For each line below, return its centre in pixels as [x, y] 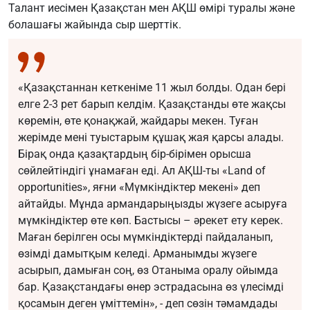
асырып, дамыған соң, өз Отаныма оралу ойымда [148, 271]
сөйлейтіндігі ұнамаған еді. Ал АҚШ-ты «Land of [142, 171]
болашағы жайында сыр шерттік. [95, 25]
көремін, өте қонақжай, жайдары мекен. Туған [138, 121]
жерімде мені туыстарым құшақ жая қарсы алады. [151, 138]
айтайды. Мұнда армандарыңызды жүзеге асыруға [153, 204]
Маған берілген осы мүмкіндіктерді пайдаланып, [145, 237]
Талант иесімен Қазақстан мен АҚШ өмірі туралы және [152, 8]
